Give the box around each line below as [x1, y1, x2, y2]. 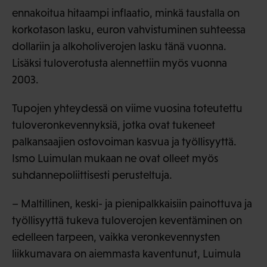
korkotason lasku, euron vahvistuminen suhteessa [12, 23, 246, 36]
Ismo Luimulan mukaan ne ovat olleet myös [12, 151, 218, 164]
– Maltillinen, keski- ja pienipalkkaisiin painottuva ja [12, 197, 252, 210]
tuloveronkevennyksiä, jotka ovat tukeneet [12, 118, 215, 131]
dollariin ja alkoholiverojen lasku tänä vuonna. [12, 39, 226, 52]
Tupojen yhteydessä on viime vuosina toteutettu [12, 101, 243, 114]
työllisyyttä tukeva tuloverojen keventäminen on [12, 213, 242, 226]
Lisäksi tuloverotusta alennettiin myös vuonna [12, 56, 227, 69]
